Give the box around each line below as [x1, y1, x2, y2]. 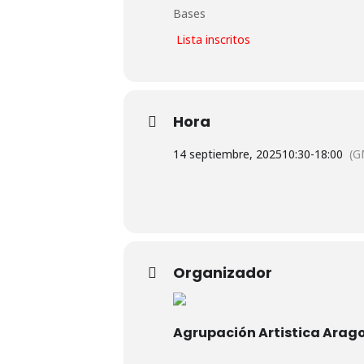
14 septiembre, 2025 [173, 145, 282, 162]
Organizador [173, 262, 272, 283]
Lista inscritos [173, 31, 250, 47]
